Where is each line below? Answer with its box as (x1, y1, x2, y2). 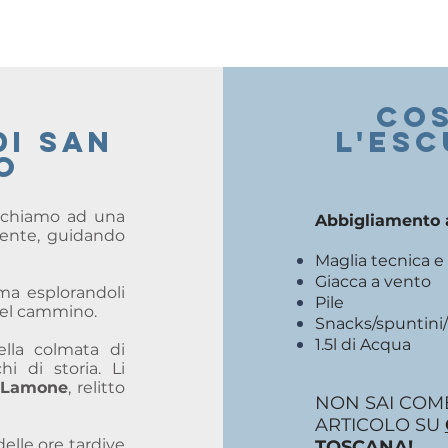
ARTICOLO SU (314, 414, 445, 436)
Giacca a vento (314, 272, 435, 291)
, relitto (68, 378, 125, 397)
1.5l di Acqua (314, 335, 415, 354)
